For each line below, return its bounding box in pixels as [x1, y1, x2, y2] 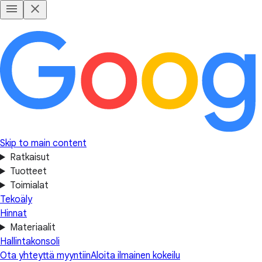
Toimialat [9, 180, 49, 191]
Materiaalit [9, 222, 56, 233]
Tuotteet [9, 166, 47, 177]
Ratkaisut [9, 151, 50, 163]
